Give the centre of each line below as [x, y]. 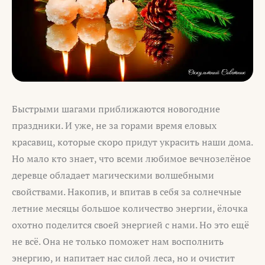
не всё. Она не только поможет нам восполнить [118, 242]
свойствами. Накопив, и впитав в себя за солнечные [127, 192]
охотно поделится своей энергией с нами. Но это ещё [130, 225]
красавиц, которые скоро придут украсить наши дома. [132, 142]
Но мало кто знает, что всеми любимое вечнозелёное [131, 159]
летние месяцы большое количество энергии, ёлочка [130, 209]
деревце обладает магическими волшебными [113, 175]
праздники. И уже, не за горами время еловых [114, 126]
